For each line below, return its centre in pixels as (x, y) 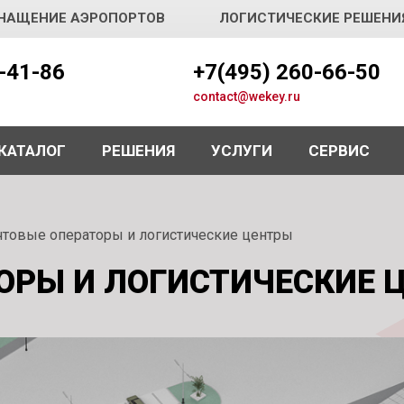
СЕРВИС (339, 151)
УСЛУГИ (242, 151)
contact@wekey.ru (246, 96)
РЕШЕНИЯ (138, 151)
